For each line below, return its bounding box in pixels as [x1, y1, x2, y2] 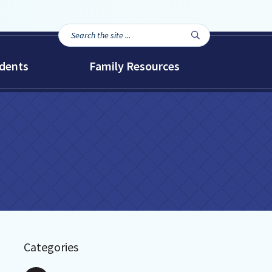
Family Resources [89, 58, 180, 73]
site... [58, 53, 79, 66]
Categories [24, 239, 78, 254]
